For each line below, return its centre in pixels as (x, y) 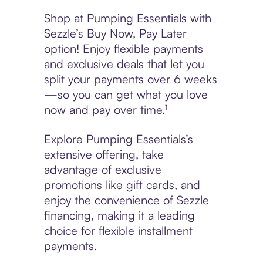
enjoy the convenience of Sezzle (126, 200)
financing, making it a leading (119, 215)
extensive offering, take (104, 154)
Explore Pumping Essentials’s (118, 139)
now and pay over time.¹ (105, 110)
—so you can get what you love (126, 95)
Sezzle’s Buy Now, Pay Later (115, 33)
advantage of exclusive (102, 170)
